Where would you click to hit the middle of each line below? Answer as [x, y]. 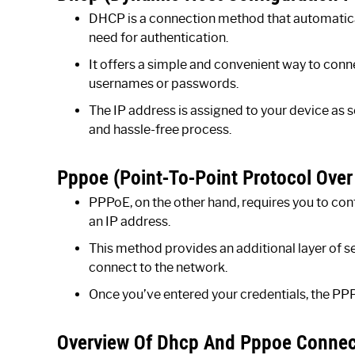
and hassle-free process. [160, 130]
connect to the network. [158, 267]
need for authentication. [158, 38]
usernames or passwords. [164, 84]
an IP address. [130, 221]
